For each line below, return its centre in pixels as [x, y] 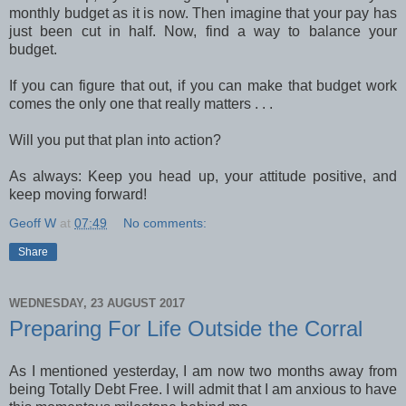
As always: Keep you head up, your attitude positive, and [203, 176]
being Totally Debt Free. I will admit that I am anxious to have [203, 390]
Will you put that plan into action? [115, 140]
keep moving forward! [78, 194]
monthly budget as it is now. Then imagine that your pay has [203, 13]
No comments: [165, 222]
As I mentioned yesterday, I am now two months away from [203, 372]
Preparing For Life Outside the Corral [186, 328]
